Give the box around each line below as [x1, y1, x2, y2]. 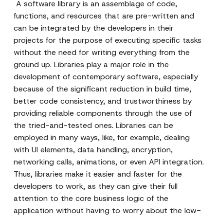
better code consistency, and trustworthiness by [14, 96, 192, 106]
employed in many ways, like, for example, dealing [14, 132, 190, 143]
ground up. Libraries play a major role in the [14, 59, 169, 70]
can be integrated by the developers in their [14, 23, 174, 33]
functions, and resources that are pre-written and [14, 11, 194, 21]
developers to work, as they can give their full [14, 181, 178, 191]
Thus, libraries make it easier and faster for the [14, 169, 182, 179]
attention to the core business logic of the [14, 193, 168, 203]
